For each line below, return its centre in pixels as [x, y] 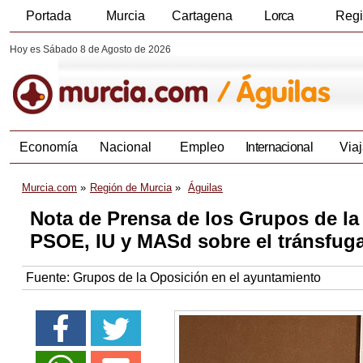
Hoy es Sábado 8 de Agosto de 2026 [90, 49]
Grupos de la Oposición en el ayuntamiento [197, 278]
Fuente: [49, 278]
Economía [48, 147]
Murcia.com [49, 188]
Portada [48, 16]
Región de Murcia [131, 188]
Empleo [202, 147]
